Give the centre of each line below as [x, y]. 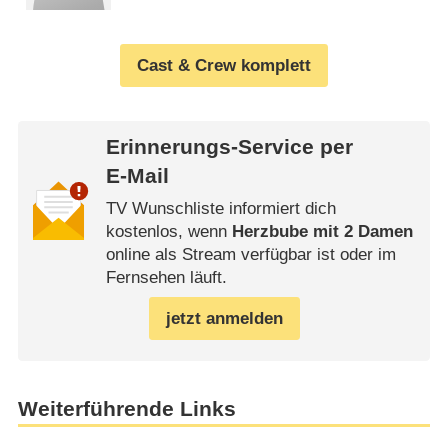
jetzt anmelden [224, 318]
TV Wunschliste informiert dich [220, 208]
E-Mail [137, 176]
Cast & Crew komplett [224, 65]
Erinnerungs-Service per [229, 147]
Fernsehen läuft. [166, 277]
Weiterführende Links [126, 408]
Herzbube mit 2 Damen [322, 231]
